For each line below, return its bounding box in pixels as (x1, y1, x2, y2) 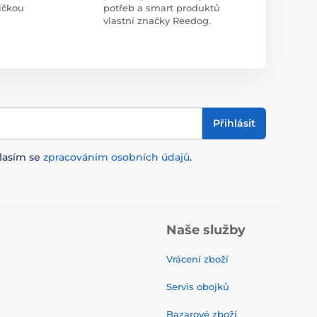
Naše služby (166, 221, 246, 238)
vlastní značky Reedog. (103, 14, 211, 26)
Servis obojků (166, 280, 229, 292)
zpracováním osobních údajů (43, 150, 190, 163)
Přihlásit (213, 117, 255, 129)
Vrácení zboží (166, 253, 229, 265)
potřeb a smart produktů (103, 1, 220, 13)
